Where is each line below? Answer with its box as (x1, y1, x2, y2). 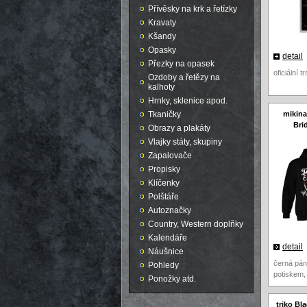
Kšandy (148, 32, 176, 41)
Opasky (148, 45, 176, 55)
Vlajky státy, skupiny (148, 137, 222, 147)
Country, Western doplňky (148, 219, 243, 229)
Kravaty (148, 18, 176, 27)
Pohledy (148, 260, 179, 270)
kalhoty (148, 82, 175, 92)
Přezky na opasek (148, 59, 214, 69)
